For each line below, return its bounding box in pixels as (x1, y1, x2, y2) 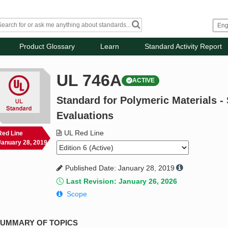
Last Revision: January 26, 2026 (66, 177, 178, 186)
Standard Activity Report (145, 42, 222, 51)
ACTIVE (132, 77, 155, 84)
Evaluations (56, 110, 114, 122)
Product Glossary (19, 42, 75, 51)
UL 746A (56, 71, 122, 90)
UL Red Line (64, 129, 104, 137)
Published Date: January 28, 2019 (65, 164, 175, 173)
